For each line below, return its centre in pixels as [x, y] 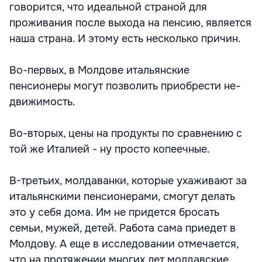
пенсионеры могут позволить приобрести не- [125, 86]
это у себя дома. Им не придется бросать [114, 212]
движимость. [42, 102]
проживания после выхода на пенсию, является [130, 23]
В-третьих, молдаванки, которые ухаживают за [128, 181]
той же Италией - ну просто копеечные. [110, 149]
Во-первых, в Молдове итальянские [99, 70]
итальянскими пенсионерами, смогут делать [122, 196]
